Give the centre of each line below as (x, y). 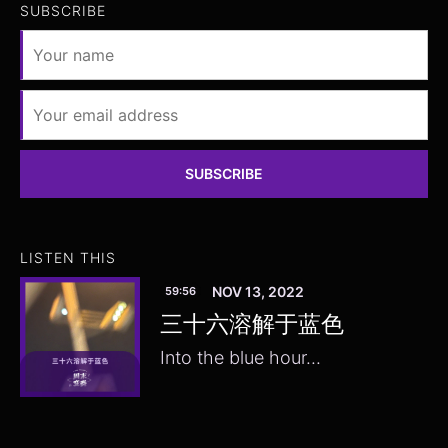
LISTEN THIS (68, 258)
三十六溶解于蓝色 (252, 324)
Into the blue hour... (240, 357)
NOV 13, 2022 (258, 291)
